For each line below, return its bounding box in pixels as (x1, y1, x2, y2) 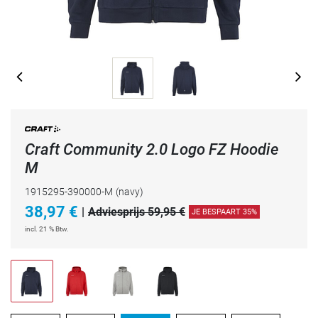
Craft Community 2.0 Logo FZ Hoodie (25, 141, 279, 158)
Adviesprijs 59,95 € (88, 204, 185, 219)
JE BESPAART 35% (192, 207, 257, 216)
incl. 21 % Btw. (25, 225, 69, 233)
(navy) (116, 186, 143, 197)
